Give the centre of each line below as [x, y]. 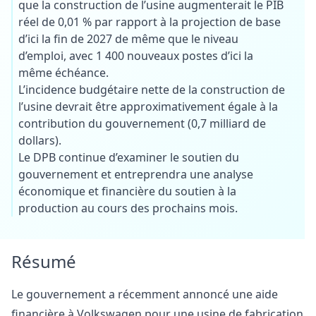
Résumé [44, 261]
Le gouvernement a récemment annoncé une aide [145, 294]
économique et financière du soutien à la [127, 191]
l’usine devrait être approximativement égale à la [148, 106]
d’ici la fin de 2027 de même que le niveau [128, 38]
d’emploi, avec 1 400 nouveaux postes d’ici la [136, 55]
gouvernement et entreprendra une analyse [136, 174]
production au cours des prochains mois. [128, 208]
